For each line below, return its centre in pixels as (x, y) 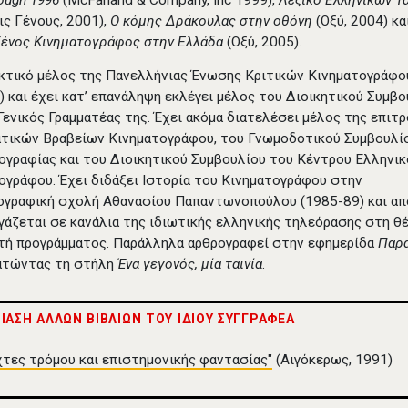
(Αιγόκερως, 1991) (333, 359)
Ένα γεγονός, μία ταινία (190, 265)
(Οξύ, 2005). (263, 42)
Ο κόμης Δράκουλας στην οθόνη (212, 21)
